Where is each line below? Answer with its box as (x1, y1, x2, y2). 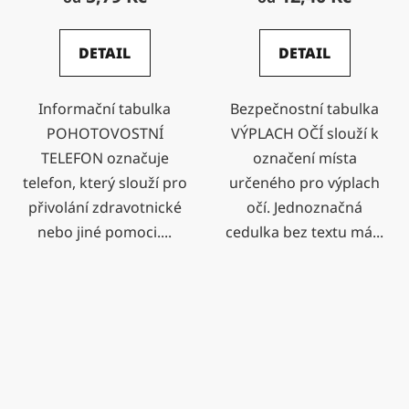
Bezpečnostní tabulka (230, 99, 379, 120)
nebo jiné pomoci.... (37, 222, 172, 243)
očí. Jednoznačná (246, 197, 362, 218)
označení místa (252, 148, 357, 169)
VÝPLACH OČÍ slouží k (230, 123, 379, 144)
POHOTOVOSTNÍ (46, 123, 163, 144)
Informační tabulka (38, 99, 171, 120)
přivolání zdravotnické (27, 197, 182, 218)
